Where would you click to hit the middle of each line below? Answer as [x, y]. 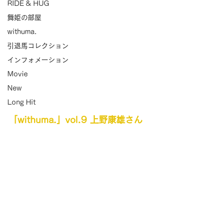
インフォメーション [38, 60]
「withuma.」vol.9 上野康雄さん [76, 120]
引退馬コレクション [38, 46]
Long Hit [21, 102]
